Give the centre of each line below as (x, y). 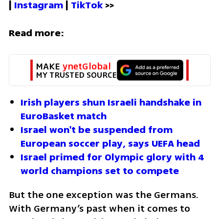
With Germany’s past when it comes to (99, 208)
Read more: (36, 33)
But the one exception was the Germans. (103, 195)
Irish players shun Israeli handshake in (111, 102)
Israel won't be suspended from (97, 130)
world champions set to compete (100, 171)
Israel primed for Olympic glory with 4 (112, 157)
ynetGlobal (87, 66)
